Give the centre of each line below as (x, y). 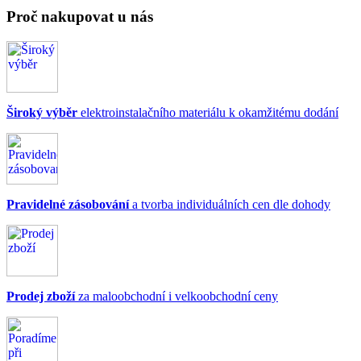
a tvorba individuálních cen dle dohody (230, 204)
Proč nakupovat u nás (80, 17)
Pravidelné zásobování (68, 204)
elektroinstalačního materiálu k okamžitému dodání (208, 112)
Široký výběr (42, 112)
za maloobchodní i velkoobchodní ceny (176, 296)
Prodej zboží (41, 296)
